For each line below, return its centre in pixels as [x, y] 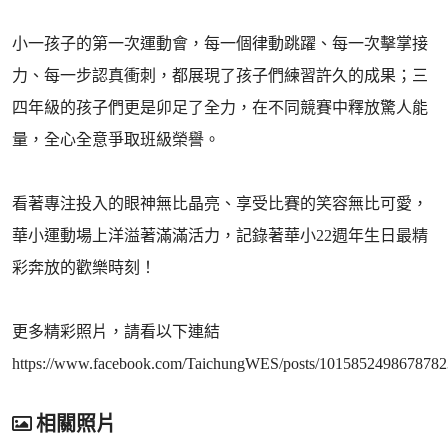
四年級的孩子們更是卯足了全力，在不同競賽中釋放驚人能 [220, 107]
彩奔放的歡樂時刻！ [84, 267]
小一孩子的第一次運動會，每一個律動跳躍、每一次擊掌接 [220, 43]
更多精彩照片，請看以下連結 [116, 331]
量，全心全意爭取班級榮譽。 [116, 139]
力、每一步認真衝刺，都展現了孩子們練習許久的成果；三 [220, 75]
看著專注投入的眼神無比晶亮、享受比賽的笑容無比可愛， [220, 203]
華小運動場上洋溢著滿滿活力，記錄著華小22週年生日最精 [220, 235]
